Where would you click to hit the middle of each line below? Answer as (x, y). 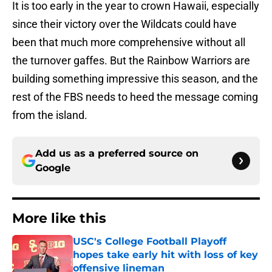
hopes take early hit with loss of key (165, 255)
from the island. (50, 115)
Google (53, 168)
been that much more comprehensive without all (129, 42)
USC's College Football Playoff (150, 242)
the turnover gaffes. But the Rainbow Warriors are (131, 61)
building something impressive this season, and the (135, 79)
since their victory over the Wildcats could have (124, 24)
